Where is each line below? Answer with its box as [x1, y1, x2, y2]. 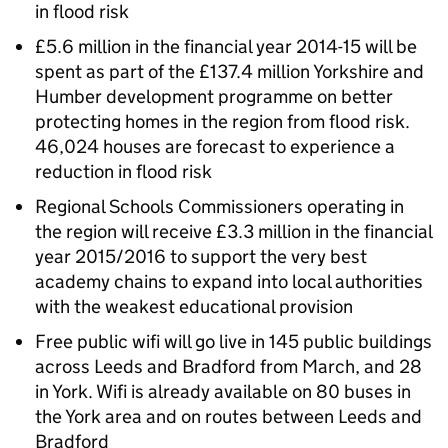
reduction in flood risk [35, 160, 212, 183]
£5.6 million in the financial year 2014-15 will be [35, 35, 417, 58]
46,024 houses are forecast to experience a [35, 135, 395, 158]
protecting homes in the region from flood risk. [35, 110, 410, 133]
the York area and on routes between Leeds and [35, 405, 422, 428]
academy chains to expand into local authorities [35, 270, 423, 293]
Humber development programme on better [35, 85, 393, 108]
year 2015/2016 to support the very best [35, 245, 367, 268]
